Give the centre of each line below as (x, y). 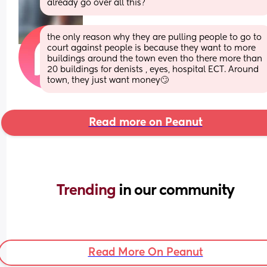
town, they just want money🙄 (108, 80)
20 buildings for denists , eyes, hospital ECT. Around (153, 69)
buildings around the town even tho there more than (155, 59)
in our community (176, 190)
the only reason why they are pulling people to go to (155, 37)
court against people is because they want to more (152, 48)
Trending (88, 190)
